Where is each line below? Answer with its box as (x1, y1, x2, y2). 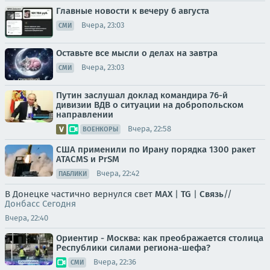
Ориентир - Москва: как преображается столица (56, 232, 263, 243)
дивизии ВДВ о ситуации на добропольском (56, 99, 243, 110)
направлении (56, 108, 113, 120)
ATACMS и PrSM (56, 153, 119, 165)
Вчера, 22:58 (128, 124, 171, 134)
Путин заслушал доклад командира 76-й (56, 89, 228, 101)
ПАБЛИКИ (58, 169, 87, 178)
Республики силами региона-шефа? (56, 242, 210, 253)
